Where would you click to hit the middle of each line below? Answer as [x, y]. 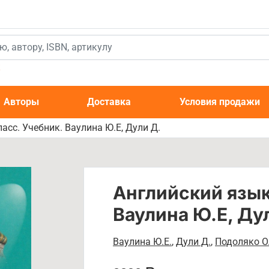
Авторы [22, 102]
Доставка [109, 102]
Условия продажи [219, 102]
